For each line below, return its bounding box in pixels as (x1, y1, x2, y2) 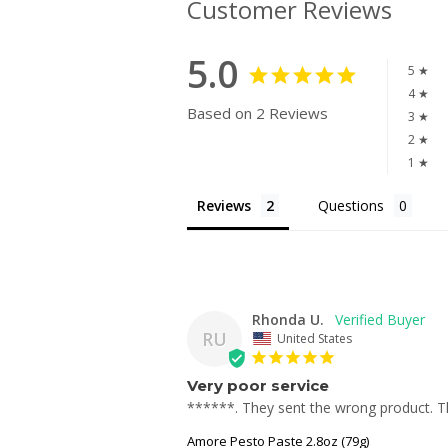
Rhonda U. (252, 310, 324, 330)
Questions (318, 196, 384, 216)
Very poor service (187, 376, 329, 396)
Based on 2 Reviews (187, 103, 328, 124)
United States (277, 330, 352, 348)
